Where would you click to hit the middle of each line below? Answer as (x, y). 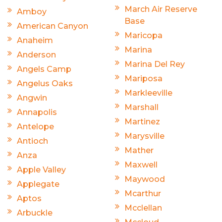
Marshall (141, 107)
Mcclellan (143, 208)
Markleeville (148, 93)
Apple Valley (41, 169)
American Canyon (53, 26)
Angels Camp (44, 69)
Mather (139, 150)
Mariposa (143, 78)
